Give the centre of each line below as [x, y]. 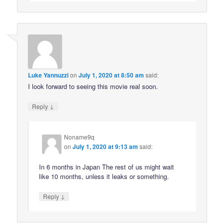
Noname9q [79, 136]
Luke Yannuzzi [48, 75]
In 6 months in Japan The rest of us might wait [107, 167]
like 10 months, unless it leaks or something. [104, 176]
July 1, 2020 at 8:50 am [111, 75]
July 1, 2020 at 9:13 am [105, 146]
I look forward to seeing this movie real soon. [93, 86]
